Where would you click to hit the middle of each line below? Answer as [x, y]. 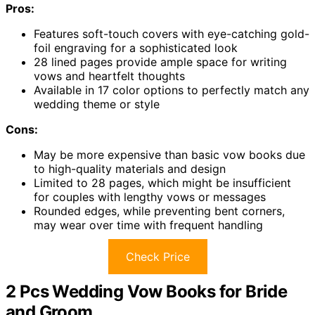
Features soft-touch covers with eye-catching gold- [172, 33]
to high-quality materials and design [130, 168]
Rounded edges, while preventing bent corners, [159, 211]
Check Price [157, 256]
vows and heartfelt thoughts [109, 76]
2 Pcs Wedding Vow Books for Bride [147, 291]
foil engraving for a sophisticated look [136, 47]
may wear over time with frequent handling [148, 225]
